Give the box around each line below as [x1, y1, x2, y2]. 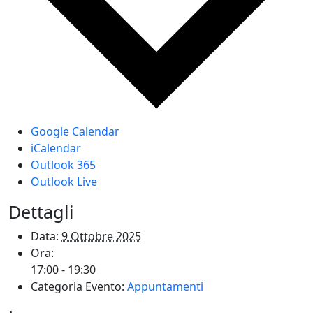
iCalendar [31, 140, 81, 156]
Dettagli [8, 199, 74, 224]
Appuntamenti [127, 278, 203, 294]
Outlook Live [31, 173, 97, 189]
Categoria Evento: [31, 278, 124, 294]
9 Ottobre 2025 [61, 228, 141, 244]
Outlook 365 [31, 156, 96, 173]
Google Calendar [31, 123, 119, 139]
